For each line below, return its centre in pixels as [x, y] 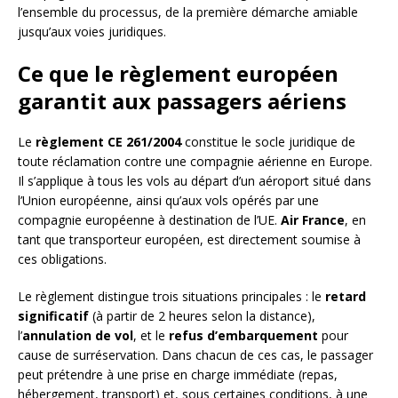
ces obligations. [62, 259]
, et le [151, 335]
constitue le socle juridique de [268, 141]
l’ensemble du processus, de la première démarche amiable [188, 12]
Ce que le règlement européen [178, 73]
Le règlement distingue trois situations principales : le [171, 296]
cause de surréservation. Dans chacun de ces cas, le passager [195, 354]
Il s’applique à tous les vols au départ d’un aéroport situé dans [195, 180]
